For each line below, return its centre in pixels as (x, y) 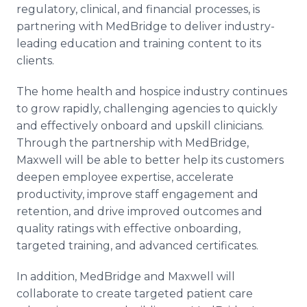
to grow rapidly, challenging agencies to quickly (147, 109)
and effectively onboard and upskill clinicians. (140, 126)
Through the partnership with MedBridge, (133, 143)
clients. (35, 61)
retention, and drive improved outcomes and (139, 211)
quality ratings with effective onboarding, (128, 229)
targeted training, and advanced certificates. (137, 246)
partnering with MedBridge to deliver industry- (146, 26)
